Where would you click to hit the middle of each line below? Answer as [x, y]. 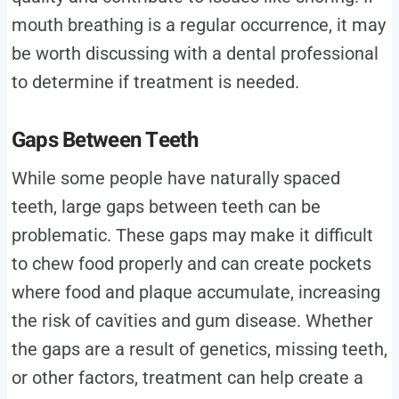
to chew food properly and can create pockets [191, 263]
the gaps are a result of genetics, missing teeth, [199, 349]
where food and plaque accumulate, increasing [195, 292]
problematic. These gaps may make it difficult [192, 235]
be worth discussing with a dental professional [195, 53]
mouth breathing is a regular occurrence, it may [198, 24]
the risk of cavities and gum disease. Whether [192, 320]
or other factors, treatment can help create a [187, 377]
